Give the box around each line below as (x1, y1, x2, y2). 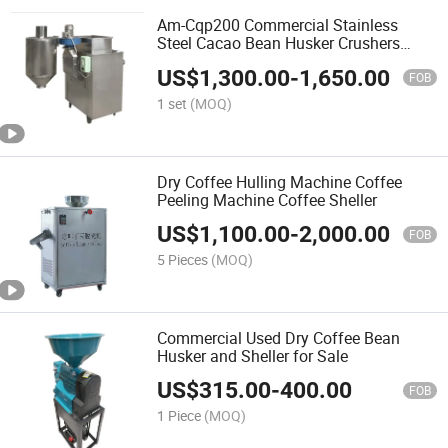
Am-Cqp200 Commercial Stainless (157, 14, 399, 37)
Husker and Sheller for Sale (157, 344, 349, 367)
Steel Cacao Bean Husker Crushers (157, 32, 401, 55)
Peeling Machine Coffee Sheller (157, 188, 378, 211)
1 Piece (157, 406, 202, 426)
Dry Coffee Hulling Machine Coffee (157, 170, 403, 193)
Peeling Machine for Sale (157, 50, 334, 73)
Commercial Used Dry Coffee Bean (157, 326, 401, 349)
